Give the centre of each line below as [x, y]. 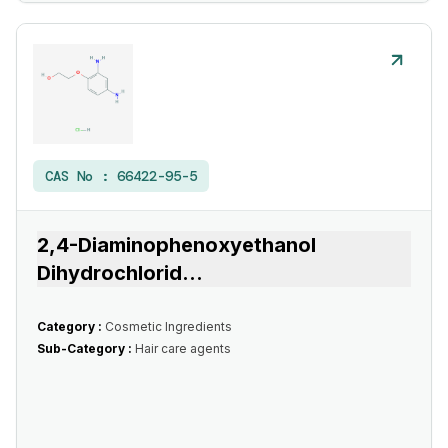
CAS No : [81, 176]
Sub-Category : [86, 348]
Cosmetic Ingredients [168, 326]
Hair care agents [183, 348]
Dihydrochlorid [109, 273]
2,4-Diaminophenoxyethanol [176, 245]
